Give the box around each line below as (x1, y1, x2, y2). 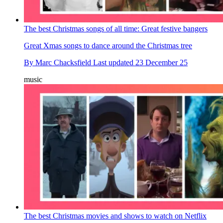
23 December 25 (135, 58, 188, 67)
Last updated (93, 58, 135, 67)
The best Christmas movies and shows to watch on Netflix (24, 212, 207, 221)
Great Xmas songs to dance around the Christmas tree (24, 41, 192, 50)
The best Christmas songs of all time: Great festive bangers (24, 24, 208, 33)
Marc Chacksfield (35, 58, 91, 67)
